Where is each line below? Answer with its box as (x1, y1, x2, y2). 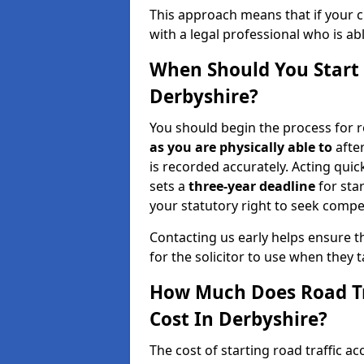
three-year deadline (188, 177, 315, 195)
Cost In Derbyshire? (149, 306, 327, 331)
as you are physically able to (149, 138, 332, 156)
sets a (149, 177, 188, 195)
